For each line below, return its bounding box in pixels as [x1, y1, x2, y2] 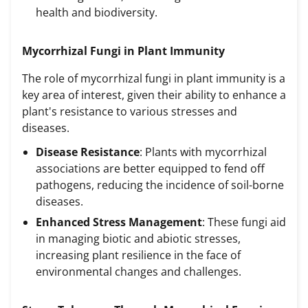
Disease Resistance [36, 144, 140, 160]
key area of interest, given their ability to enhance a [22, 87, 286, 102]
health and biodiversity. [36, 5, 157, 21]
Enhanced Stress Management [36, 214, 202, 230]
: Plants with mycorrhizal [140, 144, 267, 160]
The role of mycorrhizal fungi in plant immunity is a [22, 70, 285, 86]
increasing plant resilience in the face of [36, 247, 241, 263]
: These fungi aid [202, 214, 286, 230]
